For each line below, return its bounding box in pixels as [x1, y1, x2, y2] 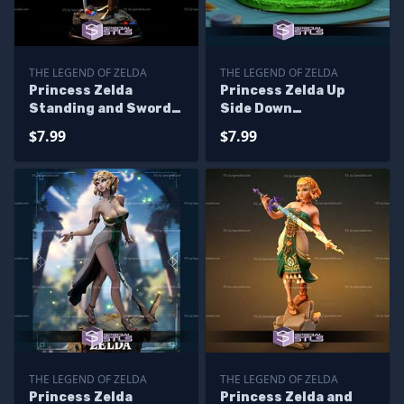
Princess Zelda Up [220, 83, 345, 98]
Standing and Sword [29, 101, 171, 116]
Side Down [220, 101, 292, 116]
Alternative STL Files [220, 119, 368, 134]
